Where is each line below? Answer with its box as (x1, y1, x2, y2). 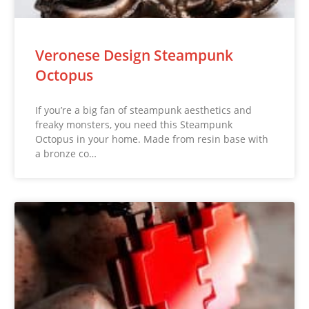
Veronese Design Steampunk (35, 46, 234, 66)
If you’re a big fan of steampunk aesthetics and (35, 103, 252, 117)
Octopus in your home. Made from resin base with (35, 132, 269, 146)
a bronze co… (35, 147, 97, 161)
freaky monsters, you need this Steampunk (35, 118, 233, 132)
